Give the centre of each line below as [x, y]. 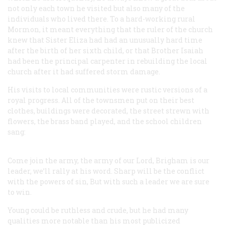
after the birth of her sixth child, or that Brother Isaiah [105, 50]
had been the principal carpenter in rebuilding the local [107, 61]
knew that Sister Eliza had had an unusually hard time [105, 40]
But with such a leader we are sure [150, 181]
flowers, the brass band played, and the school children [105, 121]
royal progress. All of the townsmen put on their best [101, 100]
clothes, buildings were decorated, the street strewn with [108, 110]
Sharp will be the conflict [159, 171]
